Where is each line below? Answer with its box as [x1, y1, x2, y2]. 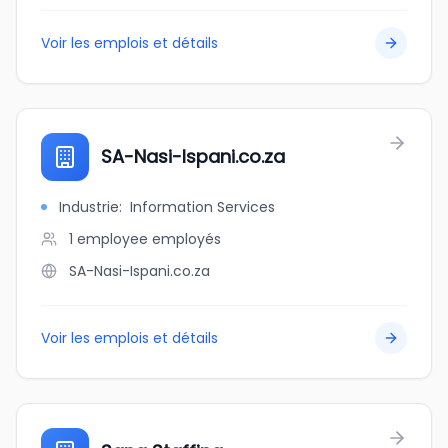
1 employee [69, 229, 148, 249]
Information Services [130, 197, 275, 217]
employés [152, 229, 221, 249]
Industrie [59, 197, 119, 217]
